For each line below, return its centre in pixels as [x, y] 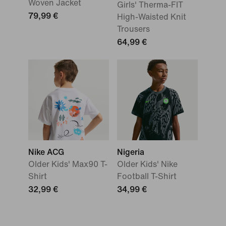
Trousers [133, 29]
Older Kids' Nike [147, 164]
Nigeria [131, 152]
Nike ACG [46, 152]
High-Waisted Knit [152, 17]
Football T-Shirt [147, 176]
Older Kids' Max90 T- [68, 164]
